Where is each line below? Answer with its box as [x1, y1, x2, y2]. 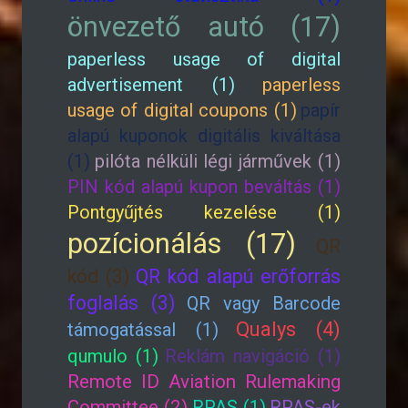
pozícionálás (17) [67, 228, 296, 260]
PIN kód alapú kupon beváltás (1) [67, 176, 341, 198]
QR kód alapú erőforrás [135, 265, 342, 288]
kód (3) [67, 265, 130, 288]
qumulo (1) [67, 345, 158, 367]
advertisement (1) [67, 74, 235, 96]
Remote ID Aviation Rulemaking [67, 371, 341, 393]
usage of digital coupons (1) [67, 99, 297, 121]
